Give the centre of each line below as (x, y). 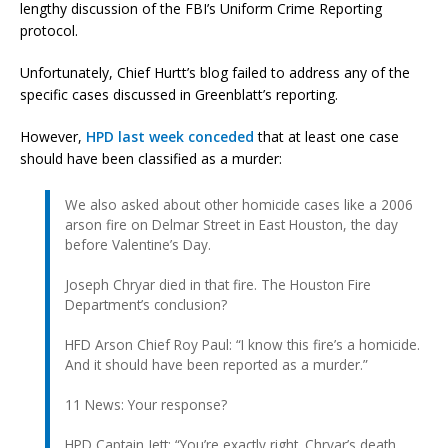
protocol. (49, 30)
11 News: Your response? (146, 404)
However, (53, 136)
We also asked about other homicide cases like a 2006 (239, 204)
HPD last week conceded (170, 136)
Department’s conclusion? (146, 304)
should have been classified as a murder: (151, 158)
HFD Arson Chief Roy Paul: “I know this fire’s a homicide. (242, 344)
